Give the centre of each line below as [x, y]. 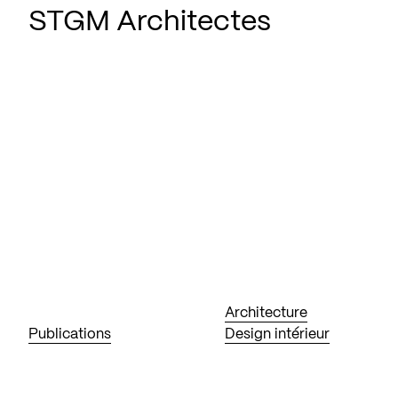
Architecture [267, 313]
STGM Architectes [150, 22]
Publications [70, 334]
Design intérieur [278, 334]
